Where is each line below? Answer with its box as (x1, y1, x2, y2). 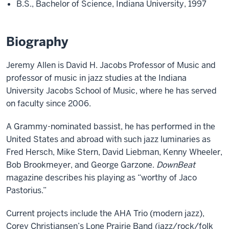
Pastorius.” (6, 185, 47, 196)
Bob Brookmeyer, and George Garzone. (6, 159, 156, 170)
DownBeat (156, 159, 195, 170)
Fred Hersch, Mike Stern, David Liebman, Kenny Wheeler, (6, 147, 222, 157)
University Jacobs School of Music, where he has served (6, 85, 217, 96)
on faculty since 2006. (6, 98, 91, 109)
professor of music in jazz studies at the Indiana (6, 73, 187, 83)
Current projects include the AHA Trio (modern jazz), (6, 208, 204, 219)
